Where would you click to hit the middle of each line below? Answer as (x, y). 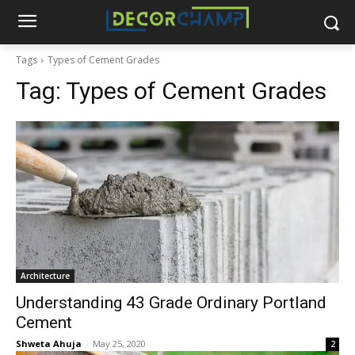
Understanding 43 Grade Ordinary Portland (171, 303)
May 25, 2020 (119, 344)
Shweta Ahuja (49, 344)
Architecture (45, 276)
